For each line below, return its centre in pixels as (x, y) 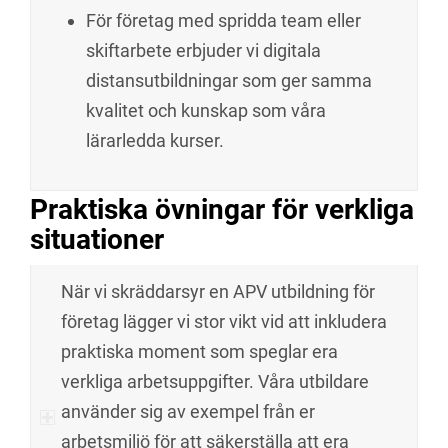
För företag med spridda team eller (223, 21)
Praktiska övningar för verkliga (222, 210)
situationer (97, 240)
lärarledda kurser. (155, 141)
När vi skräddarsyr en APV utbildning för (218, 292)
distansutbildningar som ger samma (229, 81)
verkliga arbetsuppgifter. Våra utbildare (215, 382)
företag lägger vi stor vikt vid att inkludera (224, 322)
